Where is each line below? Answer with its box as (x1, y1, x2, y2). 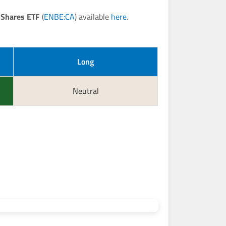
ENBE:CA (44, 11, 75, 23)
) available (75, 11, 111, 23)
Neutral (72, 85, 99, 97)
